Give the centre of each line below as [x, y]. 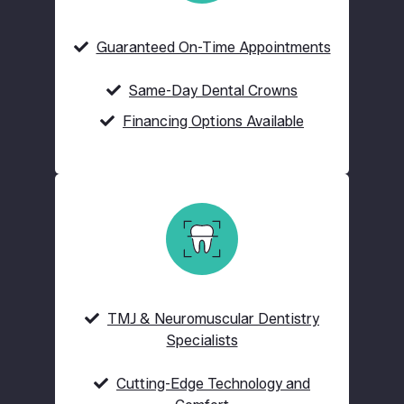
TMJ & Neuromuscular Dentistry [213, 318]
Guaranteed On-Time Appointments [213, 47]
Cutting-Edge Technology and [213, 383]
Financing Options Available [213, 121]
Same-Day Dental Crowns [213, 90]
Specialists [202, 340]
